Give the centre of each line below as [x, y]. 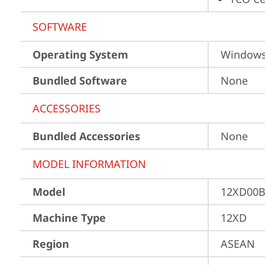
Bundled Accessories [86, 136]
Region [51, 244]
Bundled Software [80, 80]
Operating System [80, 54]
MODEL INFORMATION [89, 164]
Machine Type [69, 218]
